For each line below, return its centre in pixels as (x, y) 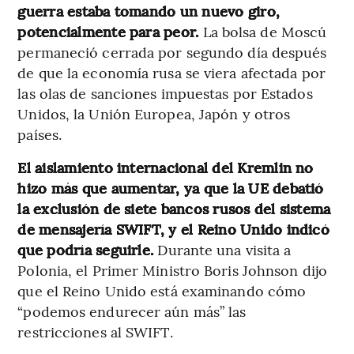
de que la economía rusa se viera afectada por (171, 72)
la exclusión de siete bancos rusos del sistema (174, 208)
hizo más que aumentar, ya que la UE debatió (171, 187)
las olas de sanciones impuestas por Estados (165, 92)
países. (40, 134)
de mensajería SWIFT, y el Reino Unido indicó (173, 228)
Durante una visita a (224, 249)
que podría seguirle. (88, 249)
